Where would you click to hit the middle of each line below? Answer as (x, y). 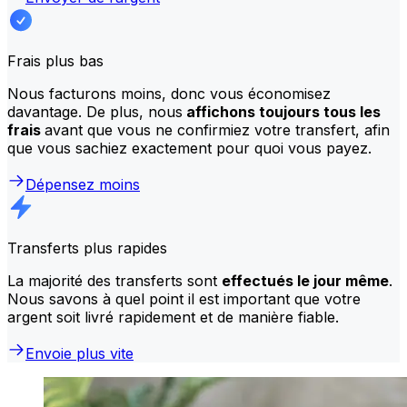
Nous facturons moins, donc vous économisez (169, 93)
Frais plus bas (55, 60)
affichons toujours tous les (282, 111)
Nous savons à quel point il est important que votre (184, 298)
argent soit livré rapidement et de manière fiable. (173, 317)
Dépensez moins (83, 184)
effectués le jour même (305, 280)
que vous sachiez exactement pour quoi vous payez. (189, 148)
